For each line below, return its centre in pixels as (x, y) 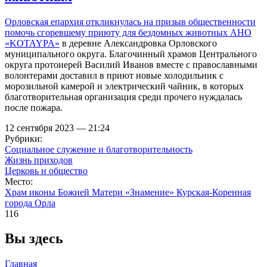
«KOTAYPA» (32, 43)
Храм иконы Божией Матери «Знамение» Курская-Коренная (128, 192)
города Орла (30, 203)
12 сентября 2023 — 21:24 (57, 128)
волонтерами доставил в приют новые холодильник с (114, 75)
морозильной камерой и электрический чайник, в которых (124, 86)
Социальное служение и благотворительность (99, 149)
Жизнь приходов (39, 160)
